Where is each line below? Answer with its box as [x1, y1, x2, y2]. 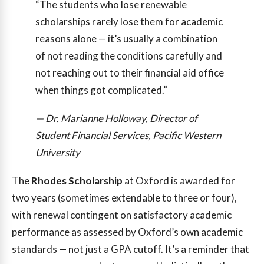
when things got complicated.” [35, 84, 167, 97]
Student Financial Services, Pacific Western [35, 129, 221, 142]
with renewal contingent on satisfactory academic [12, 208, 232, 221]
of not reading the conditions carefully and [35, 49, 222, 62]
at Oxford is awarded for [123, 174, 235, 187]
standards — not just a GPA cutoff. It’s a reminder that [12, 242, 249, 255]
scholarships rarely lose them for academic [35, 15, 223, 28]
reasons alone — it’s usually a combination [35, 32, 217, 45]
